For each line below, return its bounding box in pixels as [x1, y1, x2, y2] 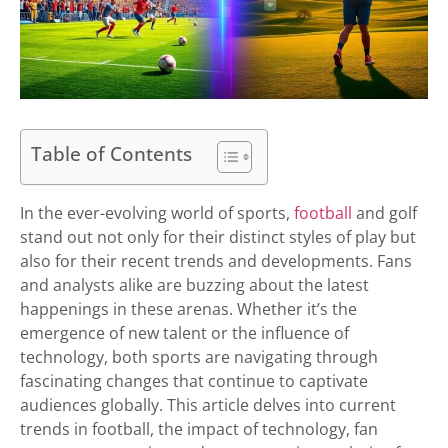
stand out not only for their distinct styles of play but [20, 226, 416, 249]
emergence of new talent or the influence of [20, 322, 349, 345]
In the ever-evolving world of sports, [20, 202, 294, 225]
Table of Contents [31, 140, 192, 168]
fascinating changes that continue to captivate [20, 370, 368, 393]
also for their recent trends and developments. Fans [20, 250, 412, 273]
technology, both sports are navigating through [20, 346, 378, 369]
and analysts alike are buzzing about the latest [20, 274, 369, 297]
